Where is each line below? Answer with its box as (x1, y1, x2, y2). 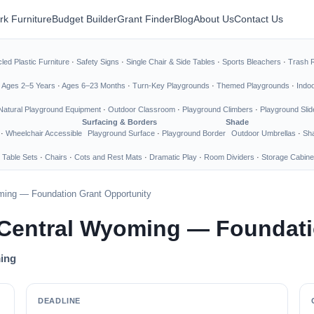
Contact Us (234, 13, 283, 25)
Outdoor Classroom (108, 105, 175, 114)
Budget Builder (52, 13, 117, 25)
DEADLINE (38, 296, 81, 305)
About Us (193, 13, 234, 25)
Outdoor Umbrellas (231, 129, 296, 137)
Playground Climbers (182, 105, 253, 114)
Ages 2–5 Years (1, 81, 55, 90)
